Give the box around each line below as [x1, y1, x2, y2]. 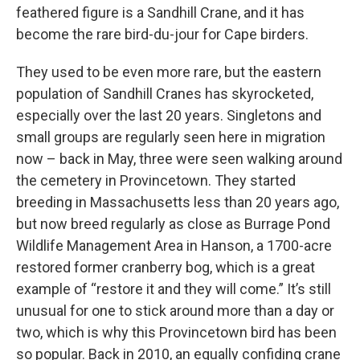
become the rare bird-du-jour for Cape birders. [16, 26, 309, 43]
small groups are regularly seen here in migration [16, 129, 325, 146]
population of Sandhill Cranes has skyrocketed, [16, 85, 313, 103]
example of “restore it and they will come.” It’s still [16, 280, 331, 298]
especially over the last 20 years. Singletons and [16, 107, 321, 125]
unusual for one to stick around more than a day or [16, 302, 334, 320]
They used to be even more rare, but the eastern [16, 63, 321, 81]
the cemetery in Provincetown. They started [16, 172, 296, 190]
